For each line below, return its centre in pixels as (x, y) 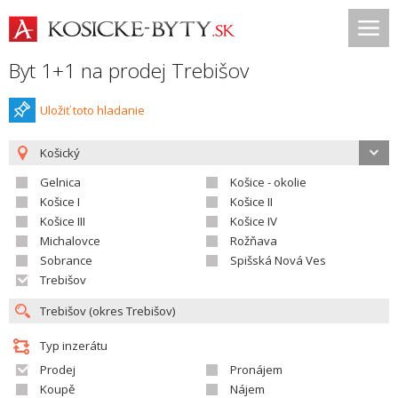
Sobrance (66, 260)
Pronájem (256, 370)
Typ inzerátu (74, 346)
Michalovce (70, 241)
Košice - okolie (268, 182)
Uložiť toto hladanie (92, 110)
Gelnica (60, 182)
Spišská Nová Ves (278, 260)
